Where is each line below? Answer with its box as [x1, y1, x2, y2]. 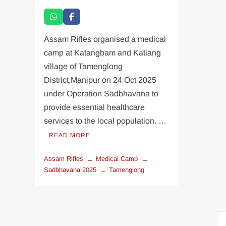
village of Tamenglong [44, 62, 123, 71]
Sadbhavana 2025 [44, 165, 97, 174]
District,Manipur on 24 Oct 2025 [44, 75, 157, 84]
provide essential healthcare [44, 102, 145, 111]
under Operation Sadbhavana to [44, 89, 159, 98]
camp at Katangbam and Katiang [44, 48, 161, 57]
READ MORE [49, 131, 91, 139]
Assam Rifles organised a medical [44, 34, 166, 43]
